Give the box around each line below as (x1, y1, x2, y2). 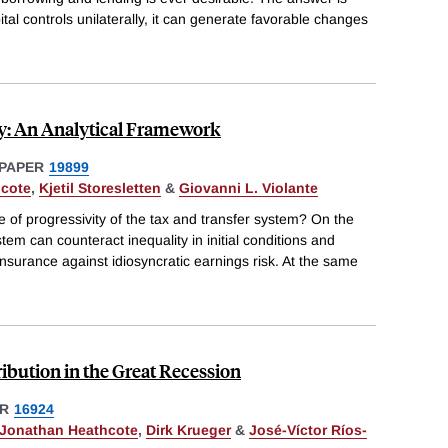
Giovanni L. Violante (179, 179, 318, 196)
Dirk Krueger (146, 422, 231, 439)
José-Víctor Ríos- (249, 422, 367, 439)
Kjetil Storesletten (39, 179, 161, 196)
